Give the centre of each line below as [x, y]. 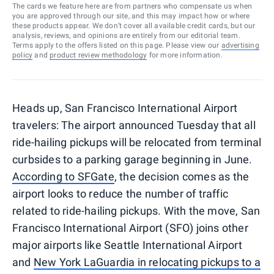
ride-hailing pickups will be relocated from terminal [137, 142]
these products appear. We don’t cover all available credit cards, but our [134, 25]
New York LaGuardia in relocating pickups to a [147, 262]
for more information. [185, 55]
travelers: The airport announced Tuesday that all [134, 125]
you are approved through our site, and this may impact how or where [131, 16]
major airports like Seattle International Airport [127, 245]
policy [23, 55]
